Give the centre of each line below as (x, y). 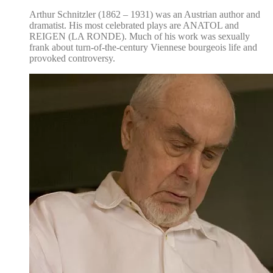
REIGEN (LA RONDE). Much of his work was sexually (140, 37)
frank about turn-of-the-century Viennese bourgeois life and (143, 48)
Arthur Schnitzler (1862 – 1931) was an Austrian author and (145, 15)
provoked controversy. (72, 58)
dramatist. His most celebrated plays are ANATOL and (134, 26)
